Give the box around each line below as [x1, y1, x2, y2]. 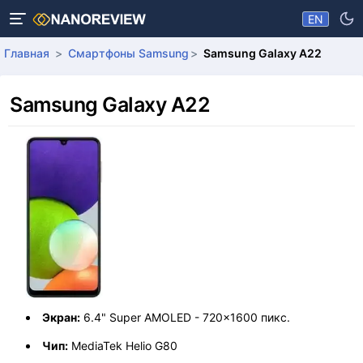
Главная [4, 46, 49, 60]
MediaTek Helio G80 [68, 338, 177, 352]
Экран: [42, 310, 80, 324]
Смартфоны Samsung [67, 46, 189, 60]
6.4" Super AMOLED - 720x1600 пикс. [80, 310, 290, 324]
